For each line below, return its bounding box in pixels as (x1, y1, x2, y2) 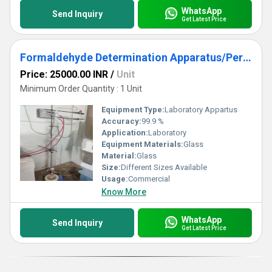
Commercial (128, 174, 170, 183)
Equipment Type (101, 105, 162, 114)
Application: (101, 128, 148, 137)
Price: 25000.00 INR (20, 69, 108, 80)
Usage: (101, 174, 128, 183)
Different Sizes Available (121, 163, 207, 172)
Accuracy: (101, 117, 141, 126)
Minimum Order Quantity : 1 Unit (20, 84, 142, 93)
